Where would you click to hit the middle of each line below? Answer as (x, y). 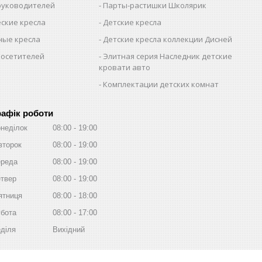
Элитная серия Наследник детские (168, 56)
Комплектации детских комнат (161, 84)
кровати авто (125, 67)
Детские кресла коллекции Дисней (168, 39)
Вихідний (69, 229)
